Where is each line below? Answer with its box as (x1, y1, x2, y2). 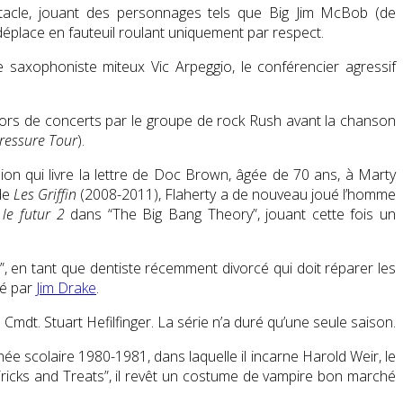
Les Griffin (13, 184, 77, 204)
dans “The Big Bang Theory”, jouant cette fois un (64, 203, 397, 224)
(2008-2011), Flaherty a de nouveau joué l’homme (76, 184, 396, 204)
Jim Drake (36, 277, 96, 298)
